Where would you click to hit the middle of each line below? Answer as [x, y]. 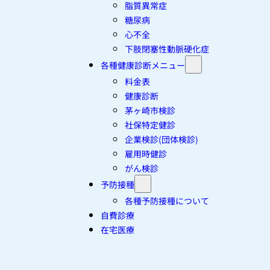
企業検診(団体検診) [162, 140]
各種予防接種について [167, 201]
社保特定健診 [150, 125]
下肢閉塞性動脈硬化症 [167, 49]
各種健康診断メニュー [143, 65]
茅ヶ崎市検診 [150, 111]
